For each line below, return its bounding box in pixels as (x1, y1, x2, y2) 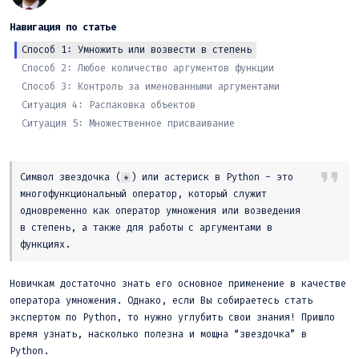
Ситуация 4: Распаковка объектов (22, 98, 196, 111)
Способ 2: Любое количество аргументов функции (22, 61, 274, 75)
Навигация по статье (10, 20, 116, 34)
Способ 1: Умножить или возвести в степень (22, 42, 252, 56)
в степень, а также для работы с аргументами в (20, 220, 272, 234)
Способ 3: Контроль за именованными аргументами (22, 79, 280, 93)
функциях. (20, 237, 71, 251)
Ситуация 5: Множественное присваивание (22, 116, 235, 130)
